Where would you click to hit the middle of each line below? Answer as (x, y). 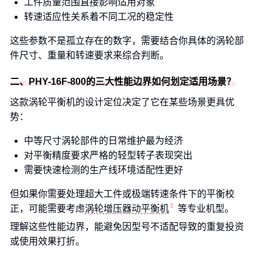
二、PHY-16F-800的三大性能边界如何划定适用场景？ (123, 82)
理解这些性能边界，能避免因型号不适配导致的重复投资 (127, 227)
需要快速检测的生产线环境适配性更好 (104, 170)
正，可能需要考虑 (47, 208)
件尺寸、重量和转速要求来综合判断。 (89, 55)
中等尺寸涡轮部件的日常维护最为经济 (104, 141)
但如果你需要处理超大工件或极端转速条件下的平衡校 (122, 194)
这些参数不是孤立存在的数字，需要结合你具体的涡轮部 (127, 41)
